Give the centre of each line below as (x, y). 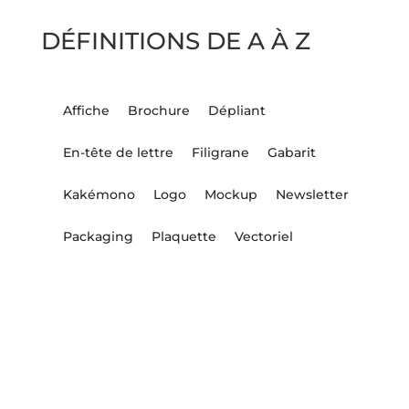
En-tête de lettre (118, 152)
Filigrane (220, 152)
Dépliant (236, 110)
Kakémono (99, 194)
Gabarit (291, 152)
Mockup (231, 194)
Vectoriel (263, 236)
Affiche (86, 110)
